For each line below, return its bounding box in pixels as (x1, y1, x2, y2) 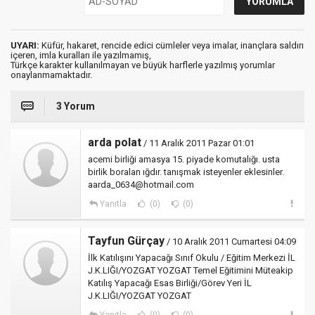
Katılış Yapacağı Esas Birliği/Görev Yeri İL (88, 277, 252, 288)
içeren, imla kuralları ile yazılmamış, (11, 49, 151, 60)
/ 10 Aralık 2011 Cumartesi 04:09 (165, 236, 296, 247)
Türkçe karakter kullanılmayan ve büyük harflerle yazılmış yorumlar (11, 59, 275, 70)
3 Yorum (56, 100, 95, 112)
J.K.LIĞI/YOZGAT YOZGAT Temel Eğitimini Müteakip (88, 264, 293, 276)
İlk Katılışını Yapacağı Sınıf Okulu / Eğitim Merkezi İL (88, 252, 295, 263)
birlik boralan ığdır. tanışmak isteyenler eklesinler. (88, 166, 284, 177)
